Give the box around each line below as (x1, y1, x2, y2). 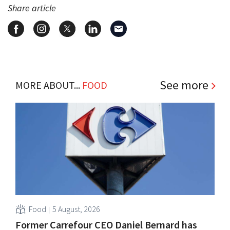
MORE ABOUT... (15, 78, 82, 91)
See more (160, 76, 208, 93)
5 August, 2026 (52, 203, 100, 214)
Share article (8, 2, 56, 14)
